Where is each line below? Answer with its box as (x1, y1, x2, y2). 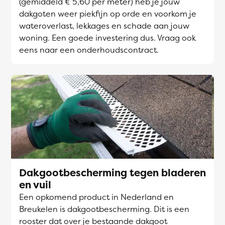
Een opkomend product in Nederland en (19, 191, 174, 203)
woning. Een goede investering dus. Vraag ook (19, 32, 196, 44)
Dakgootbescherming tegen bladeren (19, 166, 206, 180)
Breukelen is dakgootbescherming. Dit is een (19, 203, 189, 215)
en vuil (19, 178, 51, 192)
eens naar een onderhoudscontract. (19, 44, 159, 56)
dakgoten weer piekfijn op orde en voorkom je (19, 8, 196, 20)
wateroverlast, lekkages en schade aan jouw (19, 20, 189, 32)
